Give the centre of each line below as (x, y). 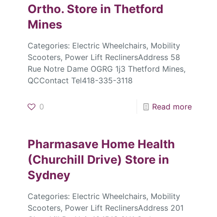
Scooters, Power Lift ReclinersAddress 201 (105, 208)
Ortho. (47, 9)
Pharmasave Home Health (101, 144)
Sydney (49, 175)
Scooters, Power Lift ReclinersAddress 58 (104, 57)
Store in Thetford (115, 9)
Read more (172, 107)
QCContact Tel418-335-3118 (80, 81)
